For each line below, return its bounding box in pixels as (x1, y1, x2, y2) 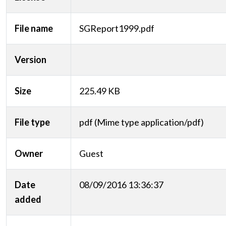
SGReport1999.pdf (79, 23, 154, 34)
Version (15, 54, 46, 66)
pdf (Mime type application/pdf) (79, 117, 204, 128)
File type (15, 117, 50, 128)
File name (15, 23, 53, 34)
